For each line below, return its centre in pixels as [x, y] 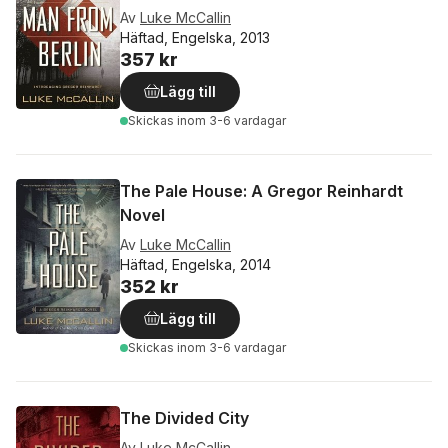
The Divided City [184, 418]
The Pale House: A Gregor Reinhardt [261, 191]
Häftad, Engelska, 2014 [195, 264]
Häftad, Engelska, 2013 [195, 37]
